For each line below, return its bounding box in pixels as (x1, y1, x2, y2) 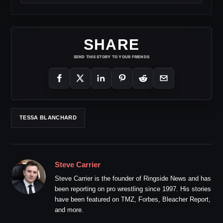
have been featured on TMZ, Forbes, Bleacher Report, (55, 195, 211, 203)
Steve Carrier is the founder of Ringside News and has (55, 174, 211, 182)
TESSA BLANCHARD (19, 114, 77, 120)
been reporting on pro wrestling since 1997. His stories (55, 185, 211, 193)
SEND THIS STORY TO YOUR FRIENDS (73, 54, 150, 59)
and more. (55, 206, 84, 214)
